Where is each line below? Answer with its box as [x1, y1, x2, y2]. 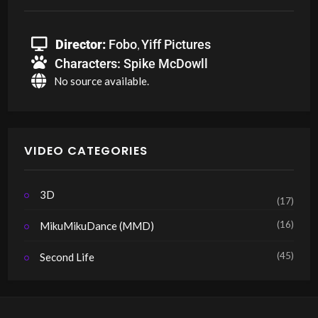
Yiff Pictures [141, 36, 211, 52]
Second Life [40, 250, 95, 263]
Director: [55, 36, 106, 52]
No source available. [53, 74, 149, 87]
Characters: [54, 55, 124, 71]
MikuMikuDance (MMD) [40, 219, 155, 232]
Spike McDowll [123, 55, 208, 71]
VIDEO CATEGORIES [23, 143, 148, 160]
